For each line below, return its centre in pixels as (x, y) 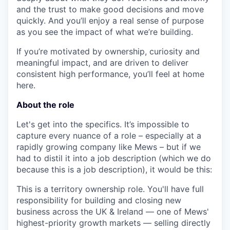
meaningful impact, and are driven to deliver (102, 63)
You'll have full (176, 189)
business (34, 212)
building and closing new (133, 200)
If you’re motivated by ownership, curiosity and (108, 51)
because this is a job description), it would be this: (114, 169)
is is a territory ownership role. (87, 189)
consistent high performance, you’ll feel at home (110, 74)
